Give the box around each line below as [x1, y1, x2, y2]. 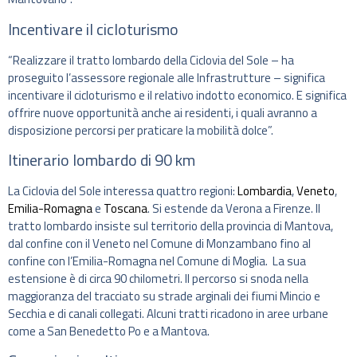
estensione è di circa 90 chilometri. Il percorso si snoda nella [8, 269, 308, 288]
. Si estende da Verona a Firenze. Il [147, 198, 320, 218]
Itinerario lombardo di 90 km [8, 147, 195, 172]
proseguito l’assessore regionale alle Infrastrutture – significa [8, 68, 325, 87]
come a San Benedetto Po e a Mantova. [8, 321, 210, 340]
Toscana [104, 198, 147, 218]
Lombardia [237, 181, 292, 200]
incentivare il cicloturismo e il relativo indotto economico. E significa [8, 85, 347, 104]
